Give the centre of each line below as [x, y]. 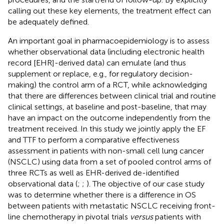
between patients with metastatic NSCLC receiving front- [112, 205]
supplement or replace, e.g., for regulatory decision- [100, 73]
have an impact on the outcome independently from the [109, 117]
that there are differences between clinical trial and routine [112, 95]
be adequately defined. [48, 21]
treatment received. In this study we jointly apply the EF [107, 128]
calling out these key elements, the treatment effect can [109, 10]
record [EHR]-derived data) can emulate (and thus [97, 62]
